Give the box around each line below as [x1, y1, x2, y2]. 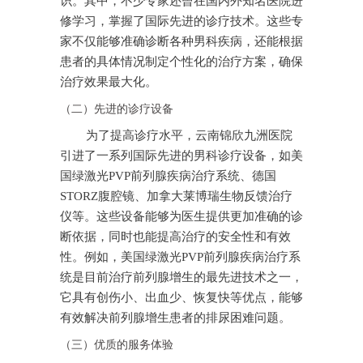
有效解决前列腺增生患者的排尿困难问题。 [60, 311, 291, 325]
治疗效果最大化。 [60, 75, 157, 89]
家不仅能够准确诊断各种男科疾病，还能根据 [60, 35, 303, 49]
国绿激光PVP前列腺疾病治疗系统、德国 [60, 169, 276, 183]
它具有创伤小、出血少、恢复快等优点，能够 [60, 291, 303, 305]
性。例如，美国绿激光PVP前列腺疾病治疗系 [60, 250, 301, 264]
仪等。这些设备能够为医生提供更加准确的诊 [60, 210, 303, 224]
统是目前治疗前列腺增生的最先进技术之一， [60, 271, 303, 284]
